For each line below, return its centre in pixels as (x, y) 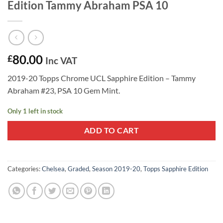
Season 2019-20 (116, 169)
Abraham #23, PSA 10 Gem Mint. (64, 90)
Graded (78, 169)
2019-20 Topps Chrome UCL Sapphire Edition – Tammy (102, 78)
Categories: (25, 169)
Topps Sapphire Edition (176, 169)
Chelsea (53, 169)
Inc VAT (61, 60)
